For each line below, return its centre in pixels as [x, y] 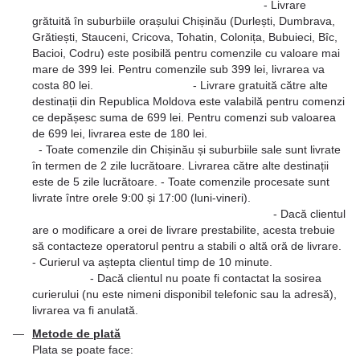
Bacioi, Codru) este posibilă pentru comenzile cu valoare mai [186, 53]
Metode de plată [76, 333]
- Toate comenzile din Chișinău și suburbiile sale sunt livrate [186, 150]
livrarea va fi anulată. [85, 311]
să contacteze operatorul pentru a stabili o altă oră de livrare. [188, 246]
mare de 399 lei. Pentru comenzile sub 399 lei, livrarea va [178, 70]
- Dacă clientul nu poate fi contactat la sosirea [177, 278]
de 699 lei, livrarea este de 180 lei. [189, 134]
